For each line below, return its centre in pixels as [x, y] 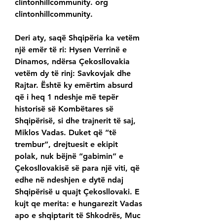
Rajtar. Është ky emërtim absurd [74, 85]
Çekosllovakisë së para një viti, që [77, 168]
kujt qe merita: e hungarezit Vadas [78, 204]
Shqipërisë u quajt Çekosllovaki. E [77, 192]
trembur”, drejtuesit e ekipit [66, 145]
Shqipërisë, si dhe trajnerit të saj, [75, 121]
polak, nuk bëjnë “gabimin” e [69, 156]
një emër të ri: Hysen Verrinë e [71, 50]
